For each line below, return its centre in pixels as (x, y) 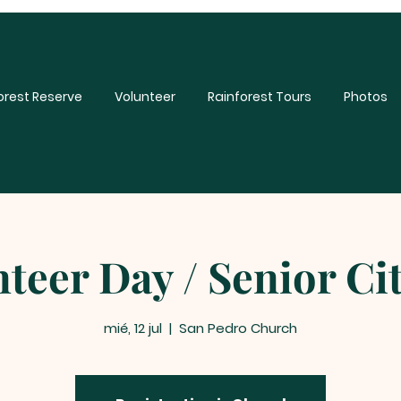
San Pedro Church (238, 328)
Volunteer (145, 97)
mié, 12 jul (133, 328)
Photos (366, 97)
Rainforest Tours (260, 97)
